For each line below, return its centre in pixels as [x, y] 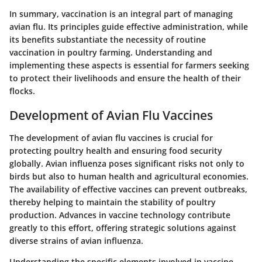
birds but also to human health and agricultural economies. [129, 176]
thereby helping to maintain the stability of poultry [113, 202]
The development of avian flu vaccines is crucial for [111, 137]
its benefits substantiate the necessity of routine [108, 40]
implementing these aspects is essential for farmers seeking [129, 65]
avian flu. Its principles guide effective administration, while [129, 27]
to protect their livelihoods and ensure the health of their [125, 78]
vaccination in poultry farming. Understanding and [111, 53]
